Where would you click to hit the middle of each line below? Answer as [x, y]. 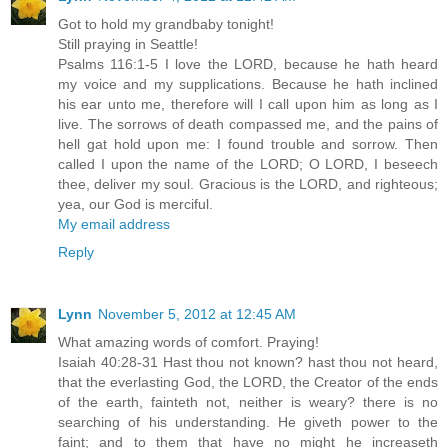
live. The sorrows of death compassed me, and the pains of [248, 124]
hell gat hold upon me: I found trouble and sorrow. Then [248, 144]
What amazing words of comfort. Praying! [188, 342]
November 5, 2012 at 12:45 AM [197, 314]
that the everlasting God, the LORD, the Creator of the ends [248, 382]
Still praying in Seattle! [128, 44]
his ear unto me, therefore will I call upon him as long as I [248, 104]
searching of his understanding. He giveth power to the [248, 422]
